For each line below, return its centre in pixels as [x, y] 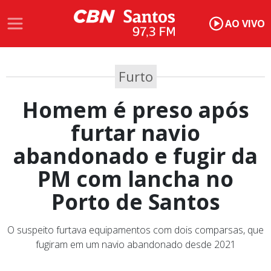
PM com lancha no [135, 179]
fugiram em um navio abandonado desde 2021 [135, 245]
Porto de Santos [135, 202]
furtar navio [135, 133]
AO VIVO [245, 24]
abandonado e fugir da [135, 156]
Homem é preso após [135, 110]
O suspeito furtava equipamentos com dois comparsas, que [135, 230]
